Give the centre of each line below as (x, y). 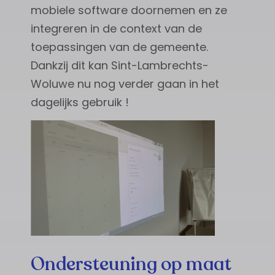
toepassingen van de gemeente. (119, 47)
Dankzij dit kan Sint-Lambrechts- (120, 66)
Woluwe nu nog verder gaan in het (125, 84)
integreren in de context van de (116, 29)
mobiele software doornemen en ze (129, 10)
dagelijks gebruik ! (80, 103)
